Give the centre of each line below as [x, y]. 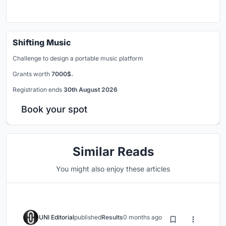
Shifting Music [42, 43]
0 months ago [143, 217]
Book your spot [54, 109]
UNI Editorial [56, 217]
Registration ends [38, 90]
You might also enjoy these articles [113, 169]
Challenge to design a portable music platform [78, 59]
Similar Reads [113, 152]
